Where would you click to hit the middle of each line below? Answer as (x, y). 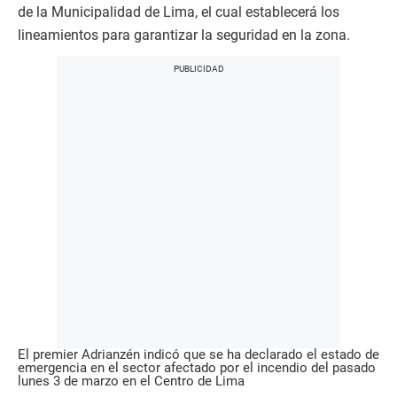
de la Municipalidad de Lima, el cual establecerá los (179, 12)
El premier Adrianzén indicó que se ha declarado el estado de (198, 355)
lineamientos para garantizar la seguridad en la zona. (184, 35)
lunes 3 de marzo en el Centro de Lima (131, 381)
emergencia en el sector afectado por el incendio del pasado (197, 368)
